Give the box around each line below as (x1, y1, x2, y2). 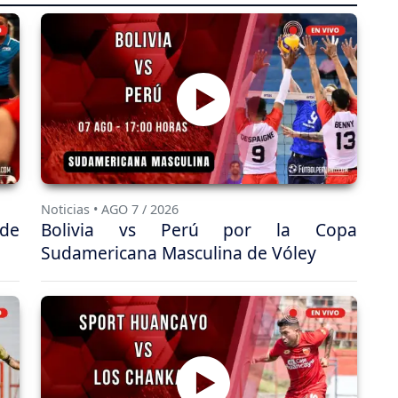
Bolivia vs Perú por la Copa (41, 218, 357, 243)
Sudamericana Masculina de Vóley (41, 241, 316, 266)
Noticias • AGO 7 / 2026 (41, 201, 179, 219)
